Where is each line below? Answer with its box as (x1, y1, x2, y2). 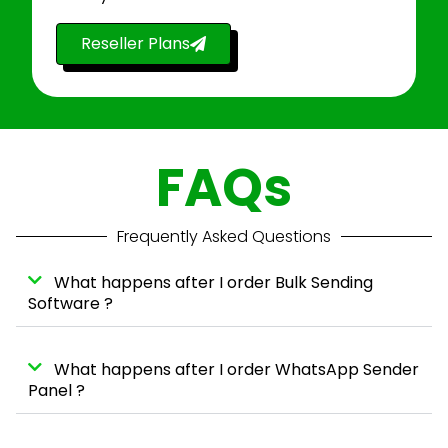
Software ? (28, 291, 113, 315)
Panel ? (28, 378, 85, 402)
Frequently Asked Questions (117, 224, 331, 248)
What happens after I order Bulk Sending (54, 270, 373, 294)
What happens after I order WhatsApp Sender (54, 357, 419, 381)
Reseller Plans (81, 31, 190, 55)
